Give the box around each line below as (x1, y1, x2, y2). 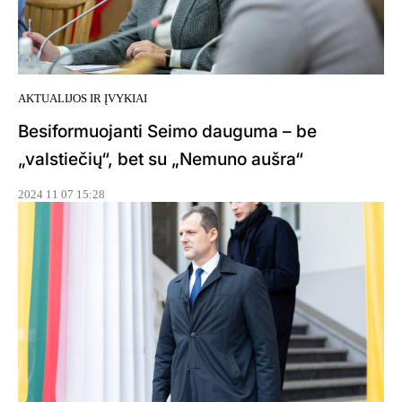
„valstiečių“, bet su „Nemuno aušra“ (18, 148, 303, 170)
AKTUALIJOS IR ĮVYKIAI (18, 91, 147, 105)
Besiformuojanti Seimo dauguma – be (18, 120, 317, 142)
